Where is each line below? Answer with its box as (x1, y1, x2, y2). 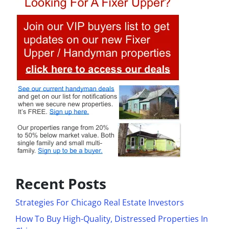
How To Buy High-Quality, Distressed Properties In (15, 213, 208, 225)
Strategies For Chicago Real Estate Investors (15, 197, 184, 209)
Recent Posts (15, 174, 106, 194)
